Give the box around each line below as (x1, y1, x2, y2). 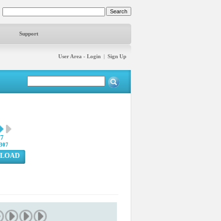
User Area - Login (58, 53, 101, 59)
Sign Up (108, 53, 126, 59)
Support (19, 31, 38, 37)
